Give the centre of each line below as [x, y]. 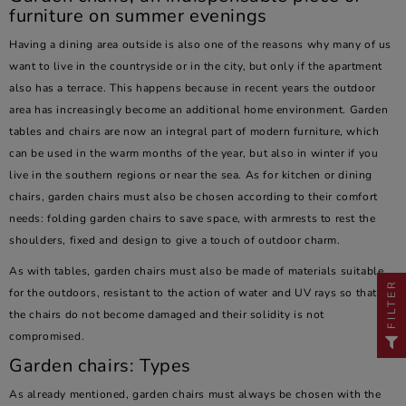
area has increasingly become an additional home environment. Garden [199, 110]
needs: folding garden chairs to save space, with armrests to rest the [193, 218]
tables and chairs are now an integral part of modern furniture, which [194, 131]
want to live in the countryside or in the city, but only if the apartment [196, 66]
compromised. [47, 336]
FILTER [391, 304]
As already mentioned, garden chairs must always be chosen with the [195, 394]
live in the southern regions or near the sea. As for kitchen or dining [191, 175]
